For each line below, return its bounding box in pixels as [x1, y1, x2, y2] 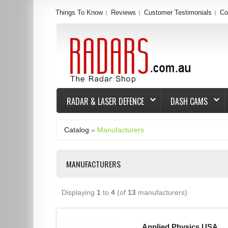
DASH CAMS [170, 95, 208, 107]
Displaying [62, 188, 97, 196]
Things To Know [55, 9, 103, 16]
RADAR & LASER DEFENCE [67, 95, 145, 107]
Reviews [111, 9, 136, 16]
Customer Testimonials [144, 9, 212, 16]
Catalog [64, 125, 90, 134]
